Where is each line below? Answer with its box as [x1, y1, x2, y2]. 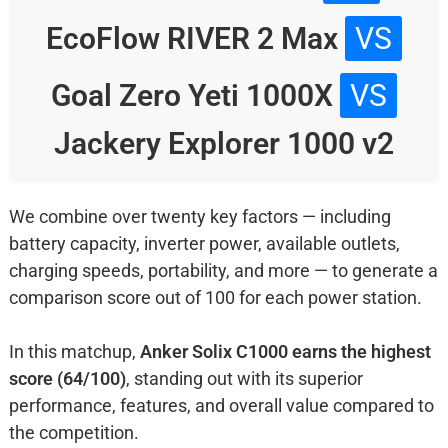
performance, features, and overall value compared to [8, 395, 434, 417]
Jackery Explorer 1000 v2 [54, 126, 394, 162]
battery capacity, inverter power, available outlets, [8, 233, 400, 255]
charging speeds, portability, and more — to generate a [8, 260, 438, 282]
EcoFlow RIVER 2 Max [46, 21, 345, 57]
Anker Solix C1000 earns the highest [139, 341, 431, 363]
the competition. [8, 422, 139, 444]
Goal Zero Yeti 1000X [51, 78, 340, 114]
